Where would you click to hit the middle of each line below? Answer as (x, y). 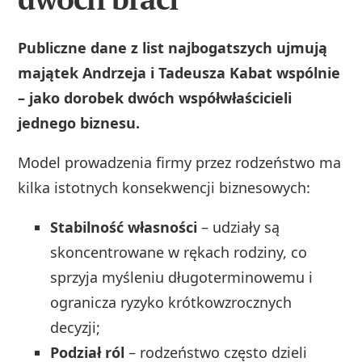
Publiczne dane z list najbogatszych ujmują (173, 48)
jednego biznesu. (79, 123)
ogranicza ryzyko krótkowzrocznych (171, 303)
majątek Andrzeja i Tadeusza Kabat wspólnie (179, 73)
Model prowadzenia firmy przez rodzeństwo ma (180, 163)
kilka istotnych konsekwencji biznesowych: (164, 188)
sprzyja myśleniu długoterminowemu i (182, 278)
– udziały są (239, 227)
